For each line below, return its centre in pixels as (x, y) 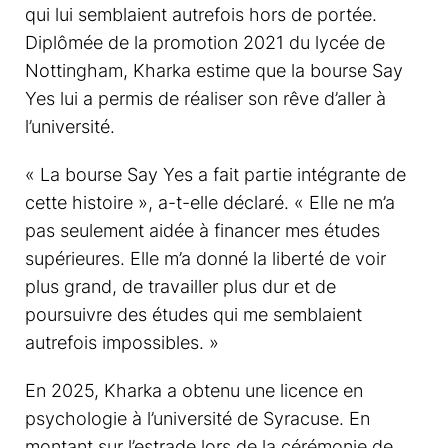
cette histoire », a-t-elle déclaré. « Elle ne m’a (210, 202)
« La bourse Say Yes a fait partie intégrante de (215, 174)
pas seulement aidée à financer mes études (202, 230)
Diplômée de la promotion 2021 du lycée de (205, 42)
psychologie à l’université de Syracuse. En (197, 418)
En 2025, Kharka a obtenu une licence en (194, 390)
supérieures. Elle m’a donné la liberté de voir (205, 258)
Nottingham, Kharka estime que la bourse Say (214, 70)
